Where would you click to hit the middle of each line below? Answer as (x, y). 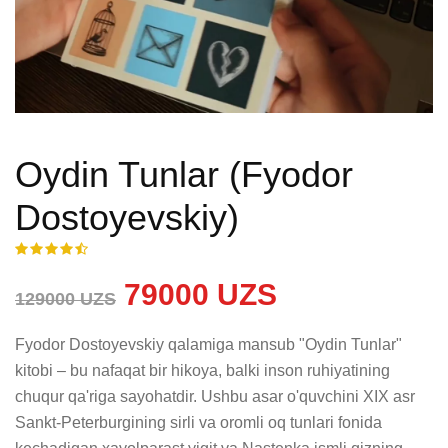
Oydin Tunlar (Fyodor (184, 174)
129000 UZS (65, 299)
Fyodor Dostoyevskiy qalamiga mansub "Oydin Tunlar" (208, 344)
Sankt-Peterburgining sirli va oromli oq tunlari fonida (198, 422)
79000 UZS (196, 294)
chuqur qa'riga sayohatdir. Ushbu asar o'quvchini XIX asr (215, 396)
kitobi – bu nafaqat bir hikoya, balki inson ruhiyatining (202, 370)
